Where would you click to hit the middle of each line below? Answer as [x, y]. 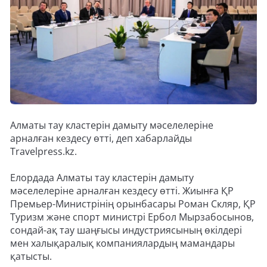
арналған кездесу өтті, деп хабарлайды [101, 139]
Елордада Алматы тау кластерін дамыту [102, 178]
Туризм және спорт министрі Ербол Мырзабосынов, [132, 217]
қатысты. [31, 257]
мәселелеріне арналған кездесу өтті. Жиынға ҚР [122, 191]
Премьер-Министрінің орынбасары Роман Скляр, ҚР [133, 204]
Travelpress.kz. [45, 152]
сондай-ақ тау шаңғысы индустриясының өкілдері [126, 230]
